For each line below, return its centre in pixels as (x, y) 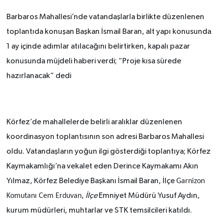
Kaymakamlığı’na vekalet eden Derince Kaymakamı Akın (102, 166)
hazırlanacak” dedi (39, 76)
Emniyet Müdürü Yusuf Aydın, (148, 196)
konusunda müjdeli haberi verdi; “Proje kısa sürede (94, 61)
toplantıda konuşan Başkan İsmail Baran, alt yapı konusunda (109, 32)
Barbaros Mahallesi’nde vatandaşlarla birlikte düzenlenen (105, 17)
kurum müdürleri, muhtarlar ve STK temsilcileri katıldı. (99, 210)
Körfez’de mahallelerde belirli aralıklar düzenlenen (94, 122)
